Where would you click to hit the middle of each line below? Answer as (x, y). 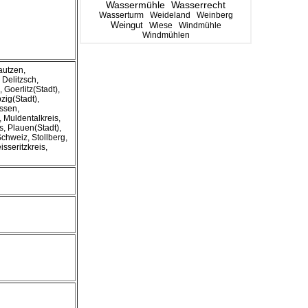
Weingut (126, 25)
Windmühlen (166, 35)
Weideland (170, 15)
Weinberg (214, 15)
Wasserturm (121, 15)
